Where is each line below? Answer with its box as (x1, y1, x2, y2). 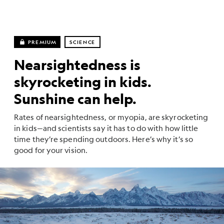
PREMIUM (28, 38, 57, 45)
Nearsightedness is (14, 56, 140, 73)
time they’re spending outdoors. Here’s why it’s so (14, 134, 193, 143)
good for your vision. (14, 145, 88, 154)
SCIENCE (69, 38, 96, 45)
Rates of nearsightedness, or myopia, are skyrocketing (14, 112, 208, 121)
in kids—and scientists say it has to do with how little (14, 123, 198, 132)
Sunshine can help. (14, 90, 136, 107)
